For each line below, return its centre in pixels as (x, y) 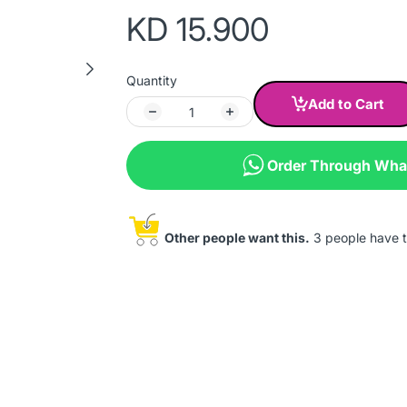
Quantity (152, 80)
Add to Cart (346, 104)
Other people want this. (237, 238)
